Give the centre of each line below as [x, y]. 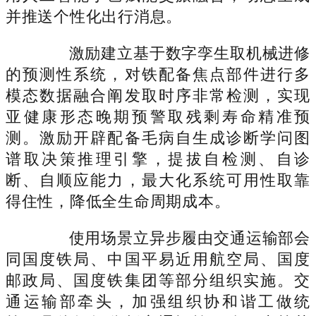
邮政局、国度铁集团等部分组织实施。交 [158, 280]
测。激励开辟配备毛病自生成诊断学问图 [158, 138]
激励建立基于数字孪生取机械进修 [174, 53]
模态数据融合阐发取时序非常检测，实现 [158, 95]
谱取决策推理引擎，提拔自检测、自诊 [158, 159]
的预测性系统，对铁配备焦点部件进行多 [158, 74]
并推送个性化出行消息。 [94, 16]
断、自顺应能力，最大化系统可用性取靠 [158, 180]
